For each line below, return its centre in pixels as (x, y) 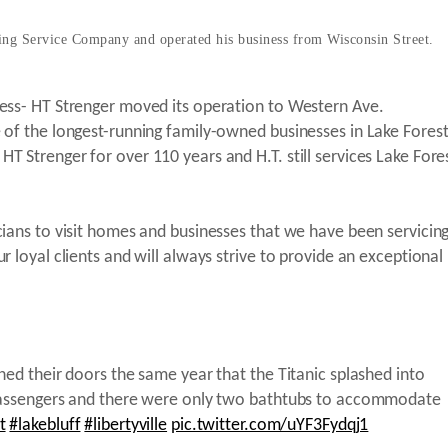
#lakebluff (45, 426)
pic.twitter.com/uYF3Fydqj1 (269, 426)
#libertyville (126, 426)
